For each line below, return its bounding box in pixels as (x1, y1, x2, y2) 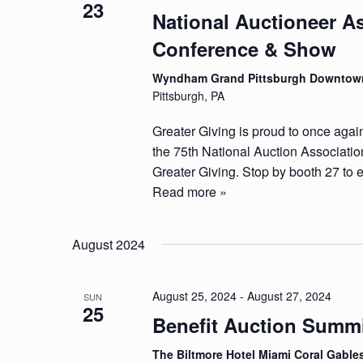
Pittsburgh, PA (152, 88, 225, 104)
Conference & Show (152, 35, 337, 62)
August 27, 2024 (247, 288, 332, 304)
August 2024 (72, 235, 145, 254)
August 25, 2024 (152, 288, 237, 304)
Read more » (152, 182, 228, 201)
